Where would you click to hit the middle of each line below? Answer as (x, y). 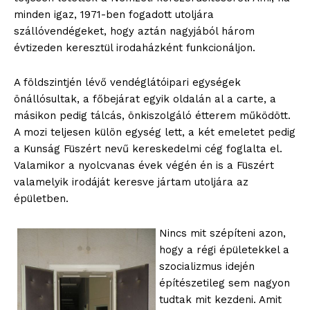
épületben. (41, 199)
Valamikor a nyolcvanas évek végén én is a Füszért (144, 166)
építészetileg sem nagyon (225, 283)
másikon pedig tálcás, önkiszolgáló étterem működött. (152, 116)
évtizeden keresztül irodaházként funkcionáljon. (135, 48)
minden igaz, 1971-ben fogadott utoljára (114, 15)
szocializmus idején (207, 267)
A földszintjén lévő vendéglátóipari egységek (127, 83)
